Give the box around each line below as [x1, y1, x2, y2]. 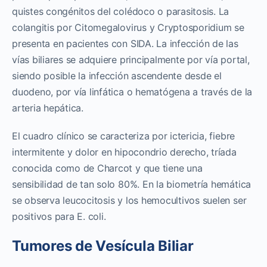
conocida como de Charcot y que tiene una [12, 162, 203, 174]
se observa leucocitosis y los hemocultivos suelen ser [12, 194, 247, 206]
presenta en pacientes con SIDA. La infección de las [12, 37, 238, 49]
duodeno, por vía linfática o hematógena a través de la [12, 85, 253, 98]
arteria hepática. [12, 101, 83, 114]
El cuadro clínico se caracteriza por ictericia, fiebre [12, 129, 235, 142]
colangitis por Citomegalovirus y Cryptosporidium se [12, 21, 244, 33]
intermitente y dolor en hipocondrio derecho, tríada [12, 145, 237, 158]
